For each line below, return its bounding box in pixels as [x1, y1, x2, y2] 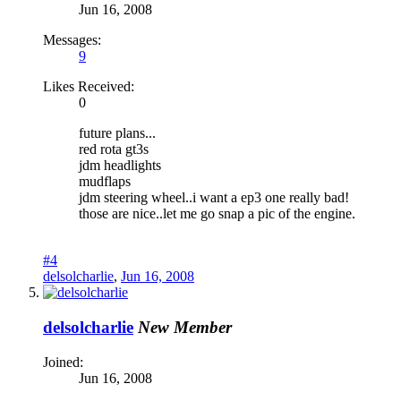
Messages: [43, 32, 101, 48]
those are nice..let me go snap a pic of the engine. [79, 206, 355, 222]
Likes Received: [43, 79, 134, 95]
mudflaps [79, 174, 131, 190]
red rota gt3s [79, 141, 149, 158]
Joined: [43, 354, 83, 370]
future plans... [79, 125, 156, 141]
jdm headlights [79, 158, 161, 174]
